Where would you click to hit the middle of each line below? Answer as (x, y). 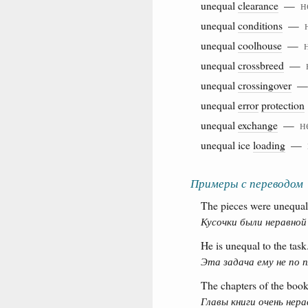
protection (283, 104)
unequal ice (227, 144)
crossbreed (261, 65)
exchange (258, 124)
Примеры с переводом (247, 183)
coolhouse (260, 45)
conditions (260, 25)
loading (269, 144)
